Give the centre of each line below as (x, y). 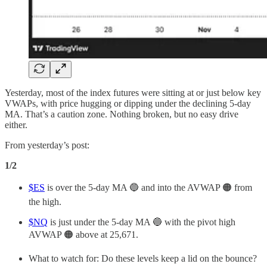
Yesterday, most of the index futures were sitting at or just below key (133, 92)
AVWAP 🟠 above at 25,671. (83, 234)
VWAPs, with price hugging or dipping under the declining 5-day (128, 103)
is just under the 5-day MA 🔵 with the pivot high (142, 222)
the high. (45, 201)
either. (16, 125)
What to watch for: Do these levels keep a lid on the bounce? (143, 258)
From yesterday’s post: (47, 145)
